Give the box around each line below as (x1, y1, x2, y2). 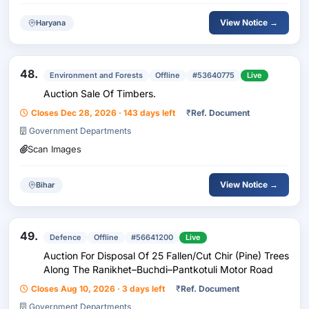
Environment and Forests (50, 70, 143, 80)
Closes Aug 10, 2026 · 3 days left (31, 283, 165, 294)
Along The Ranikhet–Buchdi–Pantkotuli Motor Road (43, 263, 273, 275)
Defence (50, 232, 81, 242)
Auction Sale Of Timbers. (43, 88, 156, 99)
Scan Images (28, 143, 81, 154)
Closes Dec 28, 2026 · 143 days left (31, 108, 175, 118)
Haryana (36, 17, 66, 28)
